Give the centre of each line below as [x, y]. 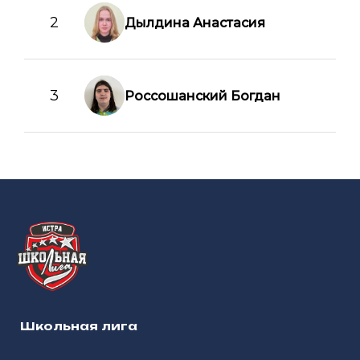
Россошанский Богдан [202, 96]
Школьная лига [79, 326]
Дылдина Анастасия [195, 22]
